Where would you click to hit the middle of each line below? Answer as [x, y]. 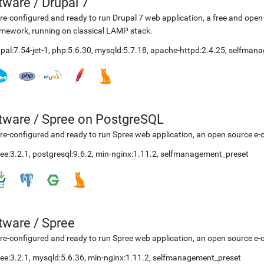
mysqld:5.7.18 [121, 50]
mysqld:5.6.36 [58, 258]
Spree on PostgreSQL [103, 119]
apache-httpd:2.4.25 [188, 50]
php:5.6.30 [72, 50]
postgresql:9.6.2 [62, 154]
